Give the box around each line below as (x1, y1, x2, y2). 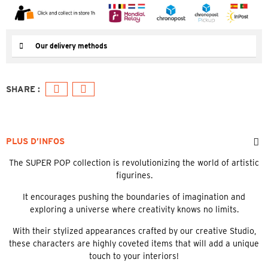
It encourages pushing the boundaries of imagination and (23, 191, 245, 202)
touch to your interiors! (89, 251, 179, 261)
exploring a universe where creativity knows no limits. (29, 204, 239, 214)
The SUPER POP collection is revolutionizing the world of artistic (9, 157, 259, 167)
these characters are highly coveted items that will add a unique (9, 238, 259, 248)
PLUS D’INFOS (6, 136, 65, 146)
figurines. (115, 170, 153, 180)
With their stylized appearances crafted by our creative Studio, (12, 226, 256, 236)
